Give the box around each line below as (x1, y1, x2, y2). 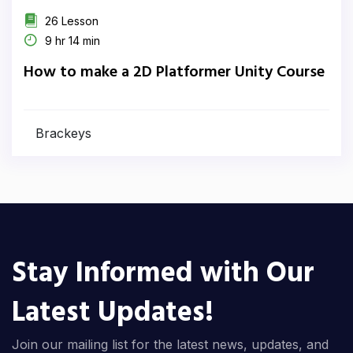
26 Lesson (42, 14, 98, 28)
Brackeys (35, 125, 91, 141)
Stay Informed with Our (12, 251, 314, 297)
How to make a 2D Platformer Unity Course (24, 60, 325, 85)
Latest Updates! (12, 291, 214, 336)
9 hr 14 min (42, 34, 100, 47)
